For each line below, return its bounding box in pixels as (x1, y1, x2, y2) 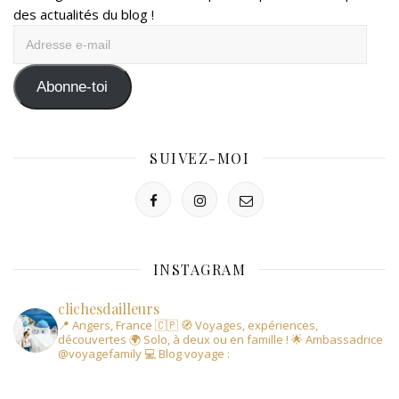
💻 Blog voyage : (142, 345, 230, 362)
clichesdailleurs (58, 298, 159, 318)
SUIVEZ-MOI (150, 148, 249, 167)
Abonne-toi (37, 77, 109, 95)
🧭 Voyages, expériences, (178, 316, 318, 333)
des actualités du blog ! (13, 5, 154, 24)
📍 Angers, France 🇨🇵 (58, 316, 178, 333)
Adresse (12, 26, 64, 45)
